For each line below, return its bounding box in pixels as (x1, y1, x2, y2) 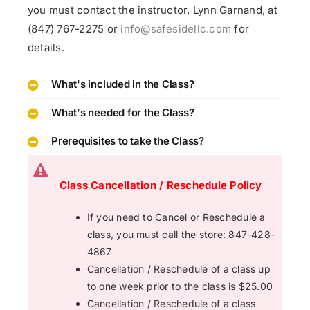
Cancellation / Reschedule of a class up (86, 262, 271, 275)
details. (28, 41, 64, 55)
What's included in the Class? (51, 78, 194, 91)
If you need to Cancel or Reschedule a (86, 210, 266, 223)
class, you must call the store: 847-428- (86, 228, 275, 240)
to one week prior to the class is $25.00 (86, 280, 273, 292)
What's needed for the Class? (51, 107, 194, 120)
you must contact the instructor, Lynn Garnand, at (28, 3, 277, 17)
